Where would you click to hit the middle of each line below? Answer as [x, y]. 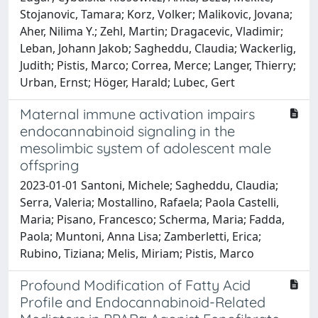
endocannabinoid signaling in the [127, 131]
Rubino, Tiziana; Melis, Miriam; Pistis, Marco [137, 253]
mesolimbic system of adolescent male [146, 148]
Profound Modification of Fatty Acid [135, 285]
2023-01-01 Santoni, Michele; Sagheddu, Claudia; [149, 185]
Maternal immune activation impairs [137, 114]
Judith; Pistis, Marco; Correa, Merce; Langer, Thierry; [158, 65]
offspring [49, 165]
